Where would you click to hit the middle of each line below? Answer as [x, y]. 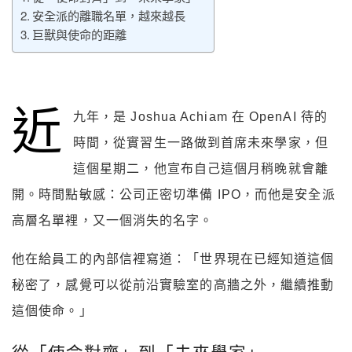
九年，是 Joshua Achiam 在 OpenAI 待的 [200, 117]
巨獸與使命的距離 [80, 35]
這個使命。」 [52, 311]
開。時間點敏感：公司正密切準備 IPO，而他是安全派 [174, 195]
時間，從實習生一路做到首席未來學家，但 [200, 143]
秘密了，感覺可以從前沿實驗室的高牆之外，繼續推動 [173, 285]
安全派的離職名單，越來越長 [109, 16]
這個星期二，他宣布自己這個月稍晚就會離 [200, 169]
